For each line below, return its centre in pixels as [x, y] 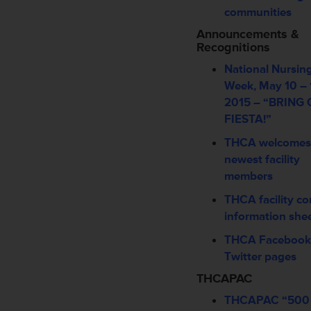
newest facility [262, 159]
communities [258, 12]
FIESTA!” [248, 119]
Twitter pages [260, 257]
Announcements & [248, 34]
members [249, 176]
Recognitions [233, 47]
